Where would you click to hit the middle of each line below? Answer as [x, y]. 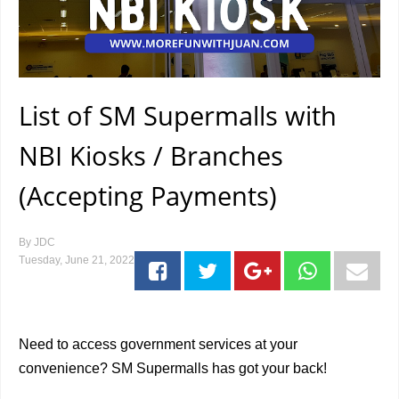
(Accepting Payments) [148, 195]
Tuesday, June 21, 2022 [77, 260]
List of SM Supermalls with [178, 115]
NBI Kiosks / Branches [151, 155]
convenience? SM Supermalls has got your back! [173, 368]
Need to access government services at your [158, 344]
